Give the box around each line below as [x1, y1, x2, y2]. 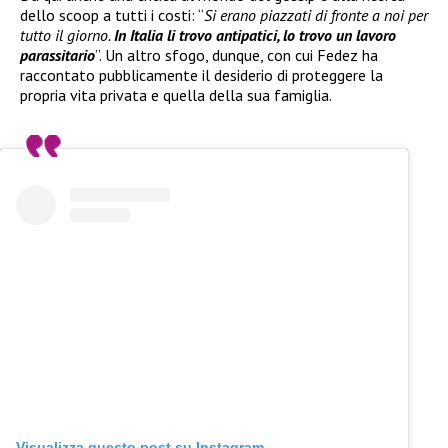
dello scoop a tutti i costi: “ [20, 5, 204, 26]
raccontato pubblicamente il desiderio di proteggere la [20, 65, 383, 86]
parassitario [20, 45, 95, 66]
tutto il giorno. [20, 25, 114, 46]
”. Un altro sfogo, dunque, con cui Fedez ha [95, 45, 378, 66]
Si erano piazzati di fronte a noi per [204, 5, 428, 26]
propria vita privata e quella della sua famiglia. [20, 85, 332, 106]
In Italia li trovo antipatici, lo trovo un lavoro [114, 25, 396, 46]
